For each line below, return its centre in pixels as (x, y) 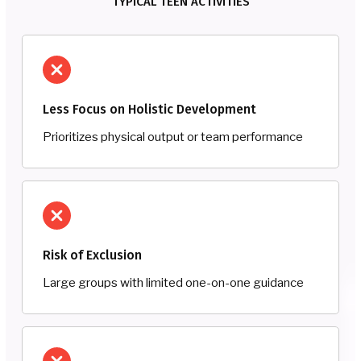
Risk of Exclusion (92, 255)
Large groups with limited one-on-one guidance (173, 282)
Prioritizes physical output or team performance (173, 137)
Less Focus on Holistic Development (149, 109)
